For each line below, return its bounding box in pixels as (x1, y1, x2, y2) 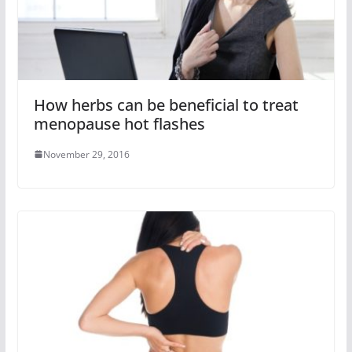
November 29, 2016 (42, 147, 130, 161)
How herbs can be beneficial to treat (33, 93, 299, 115)
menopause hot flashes (33, 112, 205, 134)
